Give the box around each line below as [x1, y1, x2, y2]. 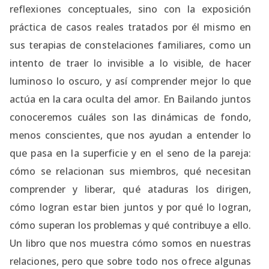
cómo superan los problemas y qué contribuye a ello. [10, 218, 251, 232]
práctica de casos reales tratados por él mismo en [10, 20, 251, 34]
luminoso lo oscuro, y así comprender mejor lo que [10, 74, 251, 88]
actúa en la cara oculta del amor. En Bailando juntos [10, 92, 251, 106]
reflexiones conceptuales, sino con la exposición [10, 2, 251, 16]
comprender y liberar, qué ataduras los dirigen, [10, 182, 251, 196]
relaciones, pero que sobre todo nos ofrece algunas [10, 254, 251, 268]
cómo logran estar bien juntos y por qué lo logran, [10, 200, 251, 214]
